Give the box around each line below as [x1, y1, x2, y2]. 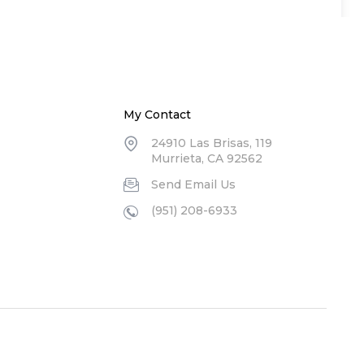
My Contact [123, 107, 191, 122]
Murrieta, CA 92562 [150, 151, 262, 166]
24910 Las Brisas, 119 [150, 136, 272, 150]
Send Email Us [150, 177, 236, 192]
